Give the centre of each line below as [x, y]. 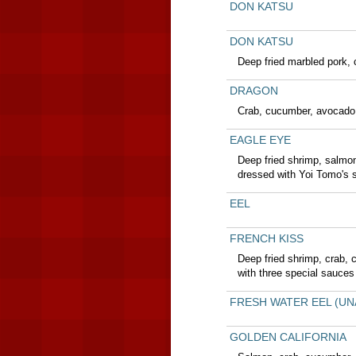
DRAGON [253, 91]
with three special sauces [296, 273]
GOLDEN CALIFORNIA [288, 337]
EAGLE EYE [260, 140]
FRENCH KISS [266, 238]
